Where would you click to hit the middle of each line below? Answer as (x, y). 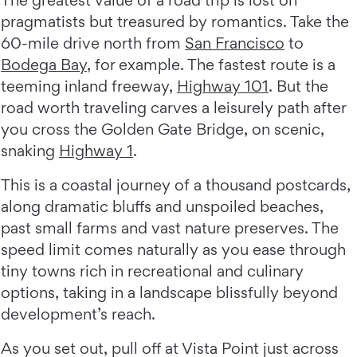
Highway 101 (223, 86)
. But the (298, 86)
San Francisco (235, 43)
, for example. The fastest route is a (211, 65)
